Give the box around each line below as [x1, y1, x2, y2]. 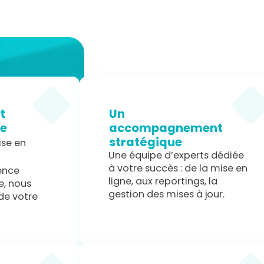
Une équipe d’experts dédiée [108, 148, 245, 162]
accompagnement [108, 119, 223, 136]
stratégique [108, 133, 182, 150]
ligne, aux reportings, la [108, 174, 218, 188]
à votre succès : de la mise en [108, 161, 248, 175]
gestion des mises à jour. [108, 187, 225, 201]
